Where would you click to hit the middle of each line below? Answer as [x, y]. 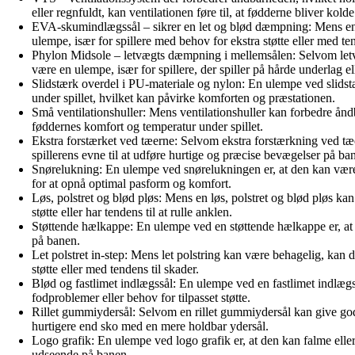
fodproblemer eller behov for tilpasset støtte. [141, 297]
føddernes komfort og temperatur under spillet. [147, 126]
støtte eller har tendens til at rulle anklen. [132, 212]
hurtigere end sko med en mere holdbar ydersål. [150, 326]
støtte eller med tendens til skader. [115, 269]
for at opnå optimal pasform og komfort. [132, 183]
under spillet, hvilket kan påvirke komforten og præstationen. [183, 97]
